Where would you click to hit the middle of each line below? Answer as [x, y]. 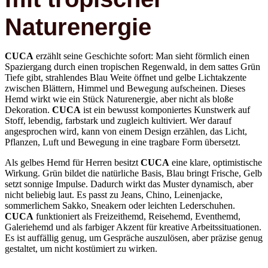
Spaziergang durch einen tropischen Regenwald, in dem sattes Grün [133, 50]
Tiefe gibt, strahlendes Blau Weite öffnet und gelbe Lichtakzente [126, 60]
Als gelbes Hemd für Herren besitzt [73, 145]
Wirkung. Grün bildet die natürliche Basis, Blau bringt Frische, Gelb [133, 156]
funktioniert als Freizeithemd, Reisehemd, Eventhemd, [137, 199]
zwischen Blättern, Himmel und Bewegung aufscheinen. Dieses [125, 71]
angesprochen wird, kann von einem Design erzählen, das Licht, [126, 114]
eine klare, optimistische [216, 145]
